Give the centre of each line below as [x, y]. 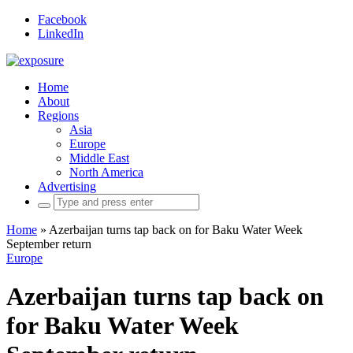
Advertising [67, 186]
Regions [58, 115]
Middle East [99, 158]
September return [49, 244]
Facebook [62, 19]
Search [54, 200]
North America [106, 172]
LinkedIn [61, 33]
